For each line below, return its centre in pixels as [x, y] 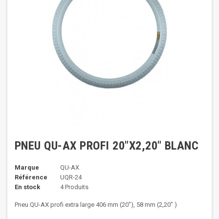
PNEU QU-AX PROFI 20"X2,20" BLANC [107, 146]
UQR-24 [71, 177]
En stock [27, 187]
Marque [27, 167]
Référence [31, 177]
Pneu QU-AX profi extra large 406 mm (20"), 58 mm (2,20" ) [96, 205]
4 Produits [74, 187]
